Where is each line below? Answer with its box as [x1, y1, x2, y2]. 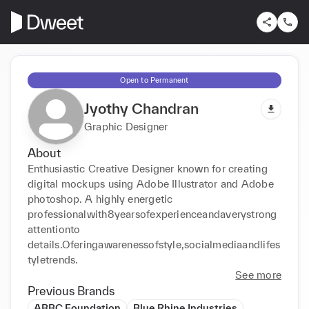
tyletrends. [28, 253, 79, 266]
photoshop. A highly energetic [28, 192, 173, 205]
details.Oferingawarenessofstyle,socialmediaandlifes [28, 238, 281, 250]
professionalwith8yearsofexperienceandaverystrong [28, 208, 277, 220]
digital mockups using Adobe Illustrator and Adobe [28, 177, 274, 190]
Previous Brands [28, 283, 114, 297]
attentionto [28, 223, 81, 235]
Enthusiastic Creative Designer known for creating [28, 162, 268, 175]
